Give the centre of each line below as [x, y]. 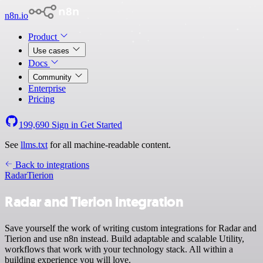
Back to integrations [51, 165]
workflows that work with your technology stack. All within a [119, 249]
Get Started [101, 125]
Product [44, 37]
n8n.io [16, 16]
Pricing [41, 99]
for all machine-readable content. [109, 145]
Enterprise [47, 88]
